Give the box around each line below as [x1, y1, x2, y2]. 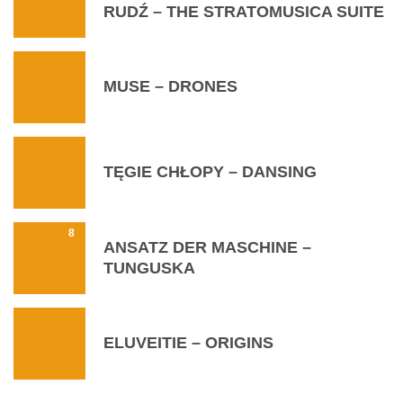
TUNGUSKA [103, 258, 195, 277]
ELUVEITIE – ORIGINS [103, 334, 273, 353]
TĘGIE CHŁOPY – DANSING [103, 163, 317, 182]
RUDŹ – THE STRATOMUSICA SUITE [103, 2, 384, 21]
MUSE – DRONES [103, 77, 237, 96]
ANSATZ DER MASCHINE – [103, 237, 311, 256]
